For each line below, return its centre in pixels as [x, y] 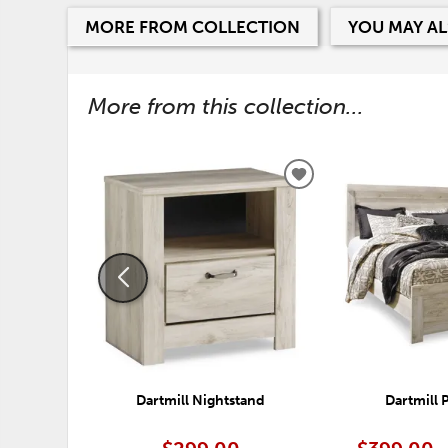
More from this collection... [226, 107]
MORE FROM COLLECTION [192, 26]
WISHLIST [335, 222]
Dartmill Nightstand [201, 400]
